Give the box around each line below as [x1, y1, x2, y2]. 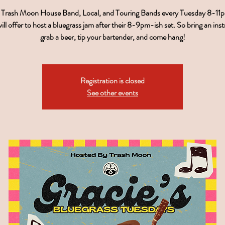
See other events [87, 87, 138, 98]
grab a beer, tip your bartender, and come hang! [40, 31, 185, 43]
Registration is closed [80, 75, 145, 86]
